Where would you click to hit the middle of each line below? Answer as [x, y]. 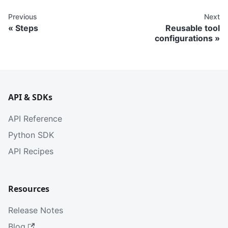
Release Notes [36, 210]
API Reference [35, 119]
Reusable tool [193, 28]
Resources [29, 189]
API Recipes [31, 151]
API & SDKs [30, 97]
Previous [23, 17]
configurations [184, 38]
